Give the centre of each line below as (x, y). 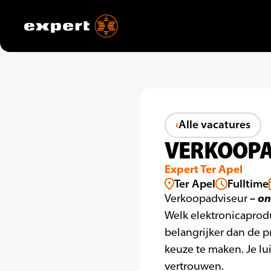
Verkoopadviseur (207, 198)
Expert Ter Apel (204, 169)
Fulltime (248, 184)
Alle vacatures (215, 125)
